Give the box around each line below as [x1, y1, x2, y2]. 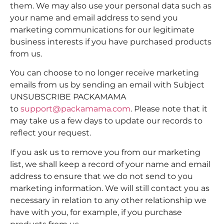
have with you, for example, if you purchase [10, 207, 182, 217]
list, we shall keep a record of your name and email [10, 159, 210, 169]
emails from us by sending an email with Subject [10, 80, 204, 90]
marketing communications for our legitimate [10, 24, 194, 34]
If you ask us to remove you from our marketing [10, 147, 200, 157]
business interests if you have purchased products [10, 36, 211, 46]
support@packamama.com [20, 104, 130, 114]
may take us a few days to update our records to [10, 116, 202, 126]
